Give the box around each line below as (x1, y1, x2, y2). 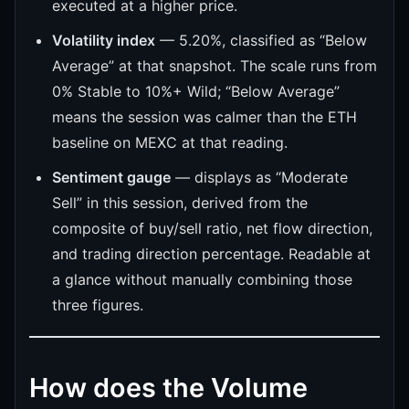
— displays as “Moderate (171, 167, 348, 186)
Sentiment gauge (52, 167, 171, 186)
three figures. (52, 295, 143, 314)
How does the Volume (29, 371, 308, 404)
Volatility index (52, 30, 155, 49)
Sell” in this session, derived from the (52, 193, 308, 212)
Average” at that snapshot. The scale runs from (52, 56, 377, 75)
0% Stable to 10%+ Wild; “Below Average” (52, 81, 340, 100)
